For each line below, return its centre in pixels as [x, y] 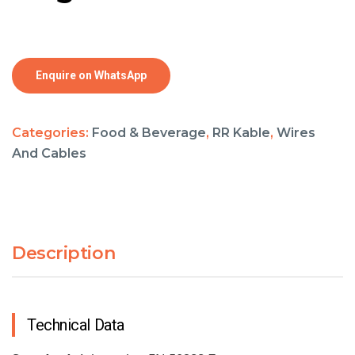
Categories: [52, 133]
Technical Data [76, 325]
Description [64, 254]
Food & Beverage [149, 133]
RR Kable [241, 133]
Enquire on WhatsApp [91, 75]
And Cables [49, 154]
